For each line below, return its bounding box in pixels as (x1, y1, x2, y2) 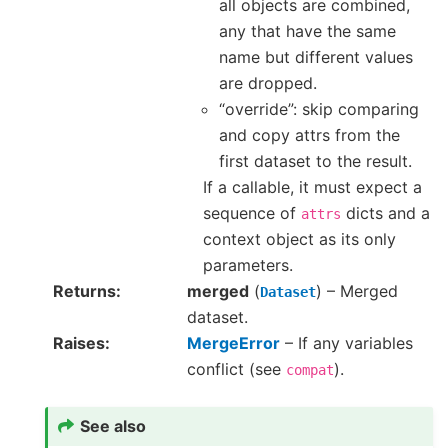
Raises (53, 333, 105, 354)
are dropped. (219, 73, 317, 94)
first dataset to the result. (219, 151, 412, 172)
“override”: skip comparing (219, 99, 419, 120)
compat (286, 362, 334, 379)
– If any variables (280, 333, 413, 354)
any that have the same (219, 21, 396, 42)
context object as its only (203, 229, 396, 250)
